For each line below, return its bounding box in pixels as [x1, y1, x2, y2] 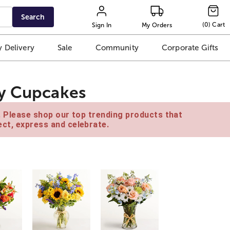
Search [21, 13, 45, 21]
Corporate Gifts [161, 43, 219, 52]
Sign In [91, 21, 112, 29]
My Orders [142, 21, 172, 29]
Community [95, 43, 139, 52]
